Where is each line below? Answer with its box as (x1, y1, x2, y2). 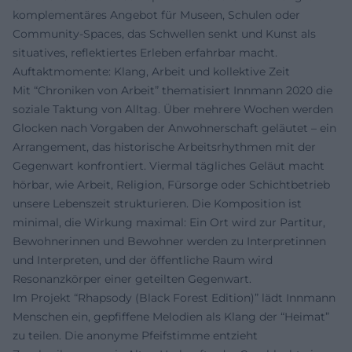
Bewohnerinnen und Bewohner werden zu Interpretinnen (13, 233, 326, 248)
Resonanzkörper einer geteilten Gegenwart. (13, 271, 251, 286)
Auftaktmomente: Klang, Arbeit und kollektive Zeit (13, 64, 290, 79)
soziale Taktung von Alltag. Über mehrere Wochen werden (13, 101, 333, 116)
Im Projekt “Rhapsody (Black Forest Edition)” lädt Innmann (13, 290, 335, 305)
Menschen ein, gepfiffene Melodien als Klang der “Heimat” (13, 309, 329, 324)
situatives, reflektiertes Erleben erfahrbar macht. (13, 45, 277, 60)
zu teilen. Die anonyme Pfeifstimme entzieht (13, 328, 258, 343)
